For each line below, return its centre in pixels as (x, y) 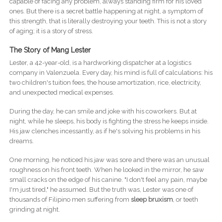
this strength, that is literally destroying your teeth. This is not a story (108, 21)
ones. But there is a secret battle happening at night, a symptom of (106, 11)
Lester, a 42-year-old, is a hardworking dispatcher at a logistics (100, 63)
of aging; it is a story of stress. (51, 31)
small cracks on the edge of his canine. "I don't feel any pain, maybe (108, 180)
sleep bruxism (152, 200)
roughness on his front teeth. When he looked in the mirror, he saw (107, 170)
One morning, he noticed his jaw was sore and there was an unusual (109, 160)
